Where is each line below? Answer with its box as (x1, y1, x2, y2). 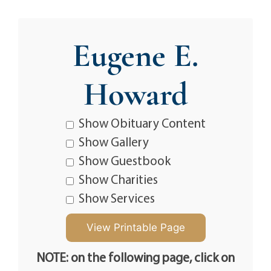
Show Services (78, 190, 155, 206)
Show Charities (78, 171, 158, 187)
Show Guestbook (78, 152, 171, 168)
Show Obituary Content (78, 115, 206, 131)
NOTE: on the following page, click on (36, 249, 235, 265)
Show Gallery (78, 134, 149, 149)
